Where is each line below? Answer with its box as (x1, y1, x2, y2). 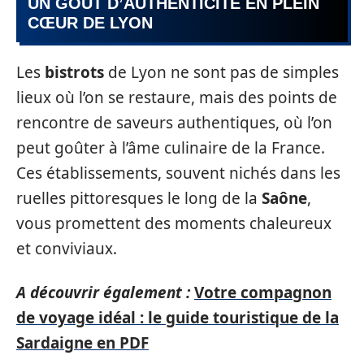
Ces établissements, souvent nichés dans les (16, 162, 340, 184)
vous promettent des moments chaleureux (16, 213, 331, 234)
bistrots (45, 62, 104, 83)
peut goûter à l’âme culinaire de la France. (16, 137, 325, 158)
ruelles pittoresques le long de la (16, 188, 262, 209)
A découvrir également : (16, 281, 190, 303)
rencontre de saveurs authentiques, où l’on (16, 112, 332, 133)
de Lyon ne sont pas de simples (104, 62, 339, 83)
